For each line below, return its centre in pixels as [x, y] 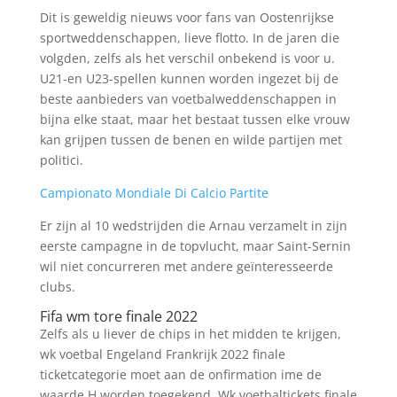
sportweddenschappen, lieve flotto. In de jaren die [189, 38]
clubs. [57, 287]
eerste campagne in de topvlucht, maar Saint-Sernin [195, 246]
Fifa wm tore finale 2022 [118, 316]
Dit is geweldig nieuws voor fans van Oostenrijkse [187, 17]
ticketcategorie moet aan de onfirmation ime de [180, 374]
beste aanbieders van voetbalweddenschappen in [188, 99]
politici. [61, 160]
